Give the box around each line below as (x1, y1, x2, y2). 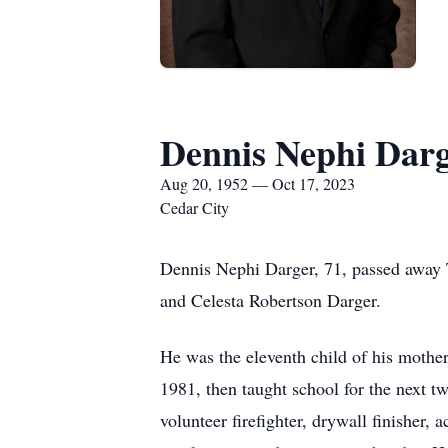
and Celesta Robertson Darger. (160, 288, 381, 312)
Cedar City (160, 197, 229, 218)
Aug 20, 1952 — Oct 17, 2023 (160, 173, 355, 194)
